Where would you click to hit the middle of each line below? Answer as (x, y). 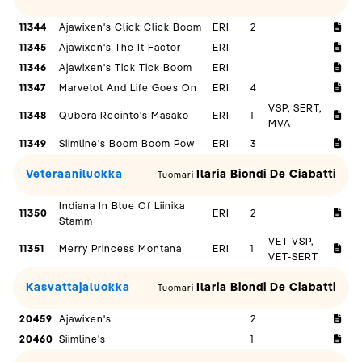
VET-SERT (294, 257)
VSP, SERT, (295, 108)
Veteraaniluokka (74, 174)
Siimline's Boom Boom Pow (127, 143)
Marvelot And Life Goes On (128, 88)
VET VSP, (291, 241)
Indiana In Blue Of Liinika (122, 206)
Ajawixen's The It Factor (120, 47)
